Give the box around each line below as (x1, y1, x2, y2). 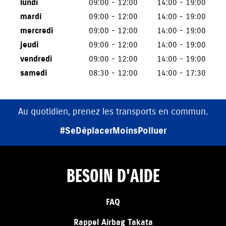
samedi (20, 68, 47, 78)
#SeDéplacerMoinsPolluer (60, 125, 166, 136)
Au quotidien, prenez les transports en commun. (18, 105, 208, 117)
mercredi (20, 25, 53, 36)
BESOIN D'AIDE (66, 164, 160, 188)
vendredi (20, 53, 52, 64)
